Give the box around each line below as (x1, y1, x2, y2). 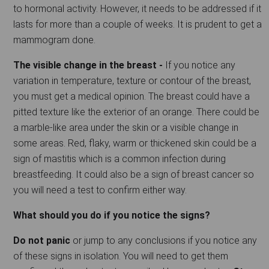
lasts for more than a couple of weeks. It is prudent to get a (13, 18, 262, 30)
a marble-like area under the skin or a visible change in (13, 121, 238, 133)
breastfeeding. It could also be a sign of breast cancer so (13, 168, 254, 180)
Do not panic (13, 234, 73, 246)
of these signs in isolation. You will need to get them (13, 250, 228, 262)
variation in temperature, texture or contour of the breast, (13, 74, 251, 86)
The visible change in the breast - (13, 59, 165, 71)
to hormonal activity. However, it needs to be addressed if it (13, 2, 261, 14)
